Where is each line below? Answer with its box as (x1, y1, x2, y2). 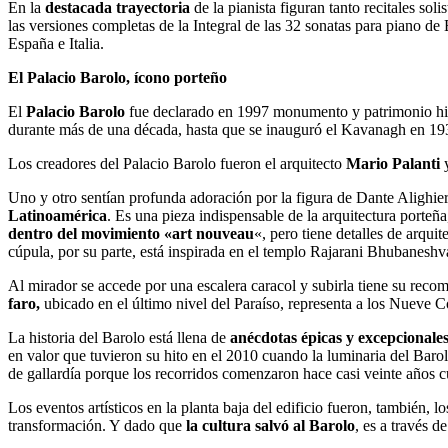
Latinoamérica (8, 206, 107, 224)
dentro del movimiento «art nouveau (8, 224, 254, 242)
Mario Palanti (342, 154, 440, 172)
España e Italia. (8, 34, 108, 52)
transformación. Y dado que (8, 416, 186, 434)
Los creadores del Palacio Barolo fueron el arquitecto (8, 154, 342, 172)
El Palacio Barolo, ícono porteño (8, 68, 227, 86)
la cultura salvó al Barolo (186, 416, 355, 434)
